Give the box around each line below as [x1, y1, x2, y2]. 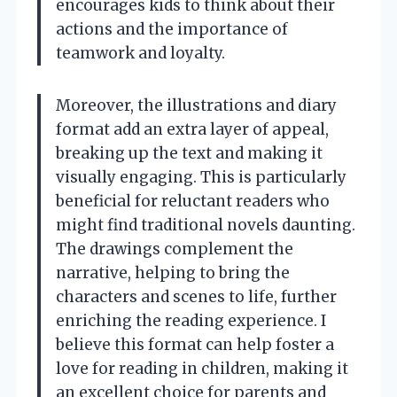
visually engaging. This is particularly [56, 167, 346, 188]
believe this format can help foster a [56, 335, 334, 355]
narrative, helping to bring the [56, 263, 290, 284]
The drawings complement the [56, 239, 293, 260]
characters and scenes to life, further [56, 287, 337, 307]
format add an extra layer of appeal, [56, 120, 329, 140]
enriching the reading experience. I [56, 311, 326, 331]
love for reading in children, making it [56, 359, 348, 379]
